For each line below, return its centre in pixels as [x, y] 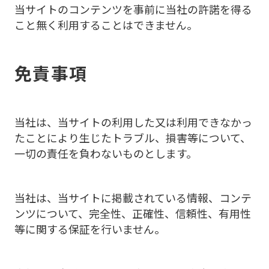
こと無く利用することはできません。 [106, 24]
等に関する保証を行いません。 [89, 228]
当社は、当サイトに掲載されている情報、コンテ [133, 197]
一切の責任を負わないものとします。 [105, 153]
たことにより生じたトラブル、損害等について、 [132, 138]
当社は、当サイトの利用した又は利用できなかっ [133, 122]
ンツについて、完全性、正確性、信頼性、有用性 [132, 213]
